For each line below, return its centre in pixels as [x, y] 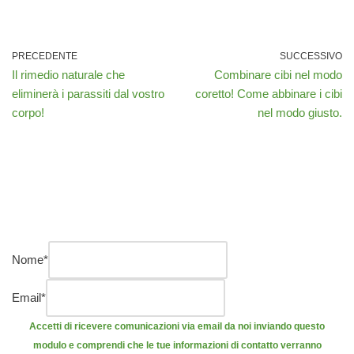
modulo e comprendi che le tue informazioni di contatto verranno [177, 346]
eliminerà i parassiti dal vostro [88, 94]
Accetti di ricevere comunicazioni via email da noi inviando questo [177, 327]
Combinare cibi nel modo [278, 75]
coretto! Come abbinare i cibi [269, 94]
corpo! [28, 113]
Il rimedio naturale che [68, 75]
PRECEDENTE [45, 56]
